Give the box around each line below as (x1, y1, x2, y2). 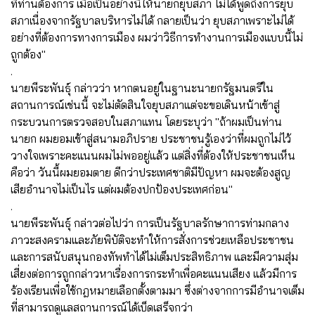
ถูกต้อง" (11, 46, 46, 61)
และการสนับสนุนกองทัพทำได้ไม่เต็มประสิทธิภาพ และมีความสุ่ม (11, 249, 298, 264)
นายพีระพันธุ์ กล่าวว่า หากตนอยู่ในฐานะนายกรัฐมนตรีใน (11, 80, 274, 95)
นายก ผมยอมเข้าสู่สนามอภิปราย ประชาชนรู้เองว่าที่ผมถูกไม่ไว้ (11, 131, 291, 146)
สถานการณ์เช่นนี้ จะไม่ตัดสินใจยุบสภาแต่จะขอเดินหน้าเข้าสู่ (11, 97, 280, 112)
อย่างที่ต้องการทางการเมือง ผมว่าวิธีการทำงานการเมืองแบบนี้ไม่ (11, 30, 303, 44)
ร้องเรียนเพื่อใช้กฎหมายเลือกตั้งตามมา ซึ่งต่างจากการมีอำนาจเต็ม (11, 283, 304, 297)
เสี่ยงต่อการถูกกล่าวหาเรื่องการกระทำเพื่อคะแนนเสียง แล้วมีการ (11, 266, 297, 281)
